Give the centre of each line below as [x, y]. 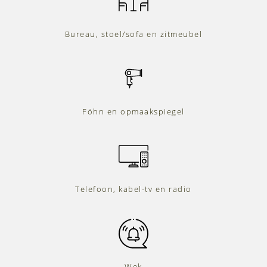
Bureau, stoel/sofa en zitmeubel [133, 34]
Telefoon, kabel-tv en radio [133, 189]
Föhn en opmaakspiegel [133, 112]
